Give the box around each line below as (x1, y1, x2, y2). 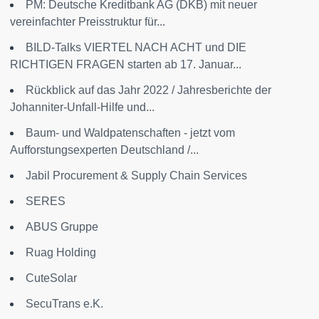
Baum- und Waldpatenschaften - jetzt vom (26, 127, 235, 140)
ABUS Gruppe (26, 221, 98, 234)
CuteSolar (26, 272, 77, 285)
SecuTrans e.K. (26, 298, 103, 310)
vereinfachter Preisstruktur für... (10, 16, 165, 28)
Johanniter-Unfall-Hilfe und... (10, 101, 155, 114)
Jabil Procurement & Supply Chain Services (26, 169, 247, 182)
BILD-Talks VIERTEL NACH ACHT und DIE (26, 41, 246, 54)
